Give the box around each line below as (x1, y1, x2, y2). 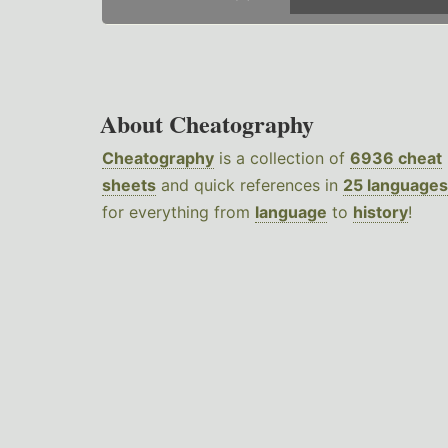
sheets (102, 175, 156, 196)
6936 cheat (350, 148, 442, 169)
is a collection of (214, 148, 350, 169)
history (353, 202, 408, 223)
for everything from (102, 202, 255, 223)
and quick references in (156, 175, 343, 196)
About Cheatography (100, 106, 314, 142)
